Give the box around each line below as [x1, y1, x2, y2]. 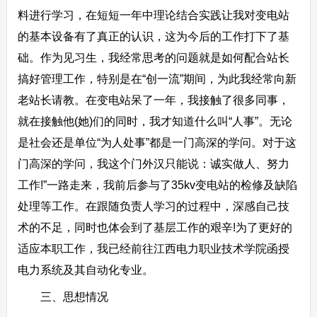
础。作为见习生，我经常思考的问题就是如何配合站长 [17, 52, 289, 64]
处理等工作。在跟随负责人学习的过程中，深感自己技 [17, 200, 289, 212]
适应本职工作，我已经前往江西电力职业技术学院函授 [17, 243, 289, 255]
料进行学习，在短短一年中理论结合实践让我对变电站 [17, 9, 289, 21]
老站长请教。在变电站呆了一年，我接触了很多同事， [17, 94, 289, 106]
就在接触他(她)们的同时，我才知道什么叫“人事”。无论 [17, 115, 292, 127]
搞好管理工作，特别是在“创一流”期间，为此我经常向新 [17, 73, 296, 85]
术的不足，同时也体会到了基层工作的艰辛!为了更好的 [17, 221, 292, 234]
